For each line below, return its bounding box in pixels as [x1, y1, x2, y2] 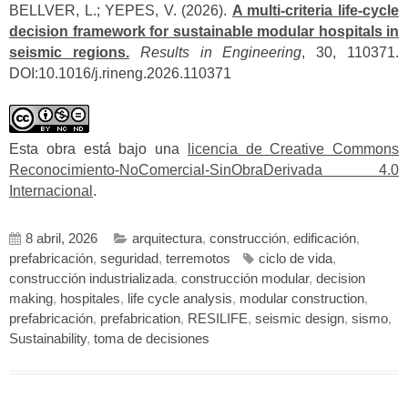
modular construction [240, 291, 364, 307]
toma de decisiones [94, 331, 209, 347]
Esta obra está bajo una [9, 141, 188, 157]
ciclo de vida [259, 251, 332, 267]
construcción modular [181, 271, 309, 287]
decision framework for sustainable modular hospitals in [9, 23, 399, 39]
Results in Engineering [139, 44, 302, 60]
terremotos [166, 251, 230, 267]
